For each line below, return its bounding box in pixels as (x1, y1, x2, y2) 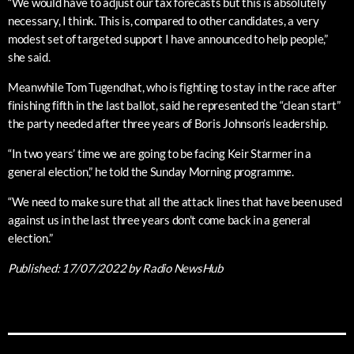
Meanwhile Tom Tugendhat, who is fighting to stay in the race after (8, 80, 337, 95)
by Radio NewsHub (126, 261, 223, 276)
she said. (8, 50, 51, 65)
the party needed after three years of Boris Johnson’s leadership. (8, 116, 328, 131)
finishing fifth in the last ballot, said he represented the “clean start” (8, 98, 341, 113)
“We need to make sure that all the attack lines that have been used (8, 194, 342, 209)
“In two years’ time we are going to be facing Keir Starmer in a (8, 146, 311, 161)
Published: (8, 261, 62, 276)
